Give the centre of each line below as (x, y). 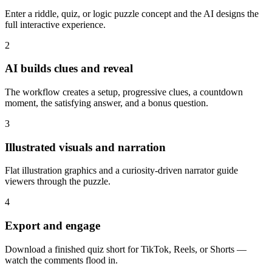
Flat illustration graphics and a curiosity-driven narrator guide (121, 171)
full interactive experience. (55, 24)
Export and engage (53, 226)
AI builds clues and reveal (69, 69)
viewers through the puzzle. (58, 182)
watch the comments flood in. (61, 260)
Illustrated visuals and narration (85, 147)
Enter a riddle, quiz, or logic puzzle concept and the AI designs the (132, 13)
